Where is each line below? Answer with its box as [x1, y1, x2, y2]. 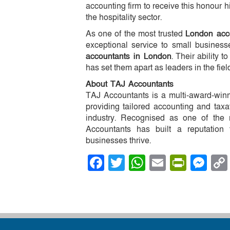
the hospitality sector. [86, 11, 162, 23]
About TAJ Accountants [86, 78, 174, 90]
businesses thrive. [86, 135, 151, 146]
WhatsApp [145, 151, 221, 174]
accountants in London [86, 50, 171, 62]
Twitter [125, 151, 175, 174]
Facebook [104, 151, 177, 174]
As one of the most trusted [86, 28, 186, 40]
